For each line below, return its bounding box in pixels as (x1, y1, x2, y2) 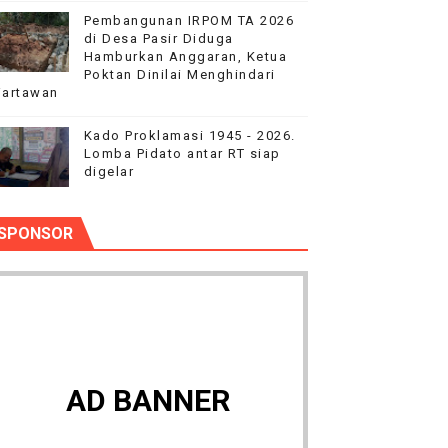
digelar (83, 164, 135, 179)
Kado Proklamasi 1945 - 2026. (83, 128, 296, 143)
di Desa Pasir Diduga (83, 31, 234, 46)
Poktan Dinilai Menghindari (83, 67, 276, 82)
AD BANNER (66, 383, 231, 418)
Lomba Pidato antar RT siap (83, 146, 281, 161)
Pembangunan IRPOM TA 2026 (83, 13, 295, 28)
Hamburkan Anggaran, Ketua (83, 49, 288, 64)
